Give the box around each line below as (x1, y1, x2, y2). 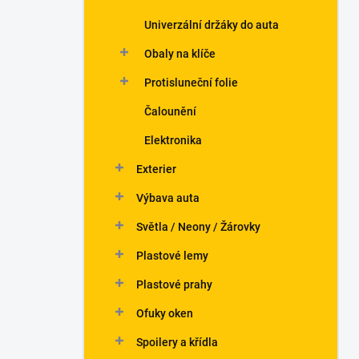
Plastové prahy (136, 278, 212, 291)
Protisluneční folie (144, 76, 238, 89)
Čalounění (144, 105, 196, 118)
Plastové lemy (136, 249, 208, 262)
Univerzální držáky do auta (144, 18, 279, 31)
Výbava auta (136, 192, 200, 204)
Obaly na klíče (144, 47, 216, 60)
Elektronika (144, 134, 202, 147)
